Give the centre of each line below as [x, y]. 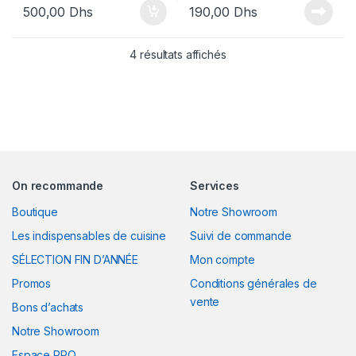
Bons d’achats [48, 308]
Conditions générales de [253, 284]
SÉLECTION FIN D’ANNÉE [75, 260]
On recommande [58, 186]
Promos [32, 284]
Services [215, 186]
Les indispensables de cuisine [89, 236]
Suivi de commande [241, 236]
